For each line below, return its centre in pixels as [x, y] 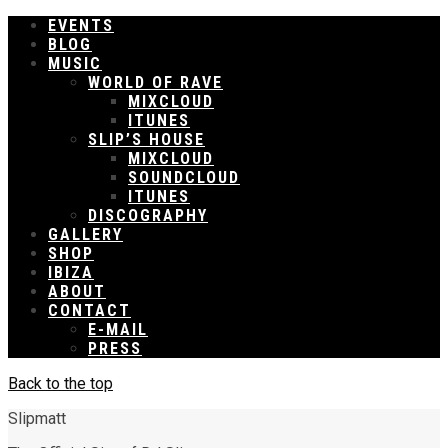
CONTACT [89, 310]
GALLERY [85, 234]
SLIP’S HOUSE [146, 139]
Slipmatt [37, 418]
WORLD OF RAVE [155, 82]
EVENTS [81, 25]
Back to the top [60, 383]
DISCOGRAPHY [148, 215]
